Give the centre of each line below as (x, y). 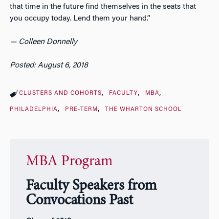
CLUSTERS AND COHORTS (60, 93)
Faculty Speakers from (91, 186)
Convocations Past (79, 201)
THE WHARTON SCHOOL (143, 109)
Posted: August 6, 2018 (49, 65)
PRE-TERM (81, 109)
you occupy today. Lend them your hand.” (80, 18)
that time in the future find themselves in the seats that (103, 7)
